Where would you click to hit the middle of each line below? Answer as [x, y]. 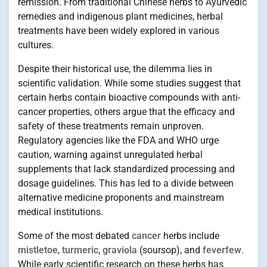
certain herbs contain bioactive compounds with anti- [129, 97]
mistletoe [38, 250]
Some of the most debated [75, 235]
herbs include [190, 235]
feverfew [222, 250]
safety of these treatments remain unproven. [111, 126]
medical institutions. [60, 212]
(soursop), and [170, 250]
